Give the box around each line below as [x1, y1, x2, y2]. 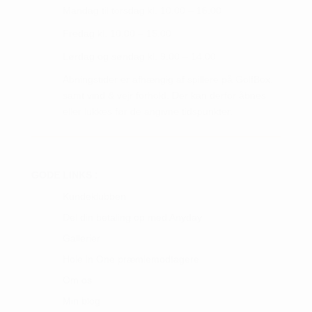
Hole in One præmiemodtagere [62, 253, 199, 265]
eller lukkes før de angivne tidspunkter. [62, 106, 233, 117]
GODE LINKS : [31, 169, 98, 180]
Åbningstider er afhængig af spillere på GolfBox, [62, 74, 273, 85]
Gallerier [62, 233, 100, 244]
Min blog [62, 295, 100, 306]
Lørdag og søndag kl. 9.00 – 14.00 [62, 51, 216, 62]
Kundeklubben [62, 191, 126, 202]
